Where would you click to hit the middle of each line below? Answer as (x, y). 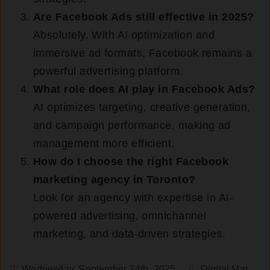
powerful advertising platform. (108, 71)
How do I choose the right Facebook (131, 162)
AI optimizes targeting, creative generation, (142, 108)
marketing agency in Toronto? (115, 180)
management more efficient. (104, 144)
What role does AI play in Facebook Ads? (144, 89)
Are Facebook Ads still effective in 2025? (144, 17)
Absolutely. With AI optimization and (124, 35)
